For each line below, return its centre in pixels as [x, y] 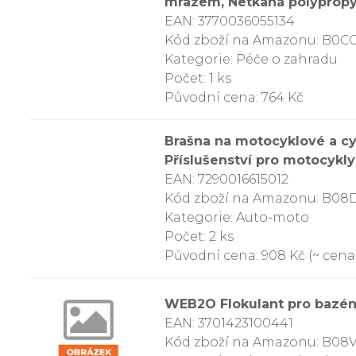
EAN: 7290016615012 [226, 179]
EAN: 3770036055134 [230, 21]
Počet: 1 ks [198, 78]
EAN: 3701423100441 [229, 323]
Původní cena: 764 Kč [234, 97]
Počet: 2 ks [199, 236]
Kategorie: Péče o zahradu [251, 59]
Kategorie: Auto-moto [237, 217]
